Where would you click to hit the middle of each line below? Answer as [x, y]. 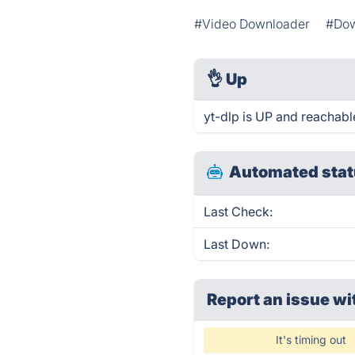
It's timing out [311, 340]
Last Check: [239, 212]
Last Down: [237, 244]
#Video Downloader [252, 24]
